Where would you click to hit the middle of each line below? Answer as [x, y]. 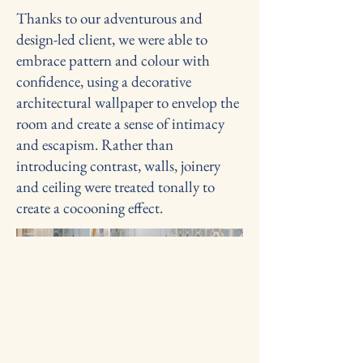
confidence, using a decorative [104, 81]
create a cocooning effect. [90, 208]
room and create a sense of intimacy [120, 124]
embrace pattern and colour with [113, 60]
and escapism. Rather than [95, 145]
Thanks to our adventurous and [109, 18]
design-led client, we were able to [112, 39]
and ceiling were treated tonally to [115, 187]
